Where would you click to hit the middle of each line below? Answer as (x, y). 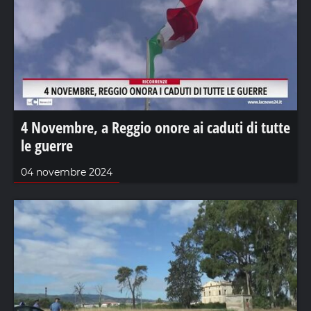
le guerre (47, 145)
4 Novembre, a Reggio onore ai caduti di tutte (155, 127)
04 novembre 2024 (67, 173)
